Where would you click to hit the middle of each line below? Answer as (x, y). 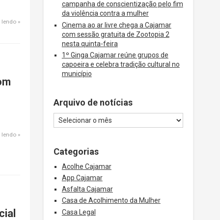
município (77, 73)
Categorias (76, 151)
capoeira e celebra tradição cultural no (121, 64)
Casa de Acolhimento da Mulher (111, 201)
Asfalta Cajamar (87, 189)
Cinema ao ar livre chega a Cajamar (116, 25)
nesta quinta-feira (90, 43)
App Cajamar (82, 178)
